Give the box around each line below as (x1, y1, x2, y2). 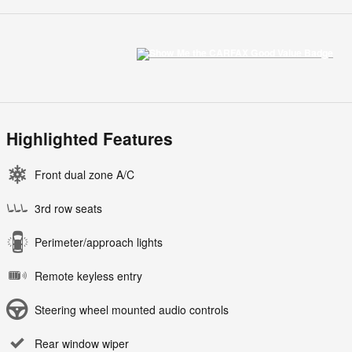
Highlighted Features (6, 126, 173, 151)
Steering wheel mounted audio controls (35, 302, 229, 318)
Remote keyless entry (35, 268, 142, 284)
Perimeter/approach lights (35, 234, 163, 251)
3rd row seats (35, 200, 102, 217)
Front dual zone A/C (35, 167, 134, 183)
